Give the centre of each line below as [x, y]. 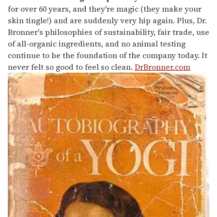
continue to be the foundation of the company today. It [108, 55]
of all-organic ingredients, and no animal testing [97, 43]
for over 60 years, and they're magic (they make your [105, 8]
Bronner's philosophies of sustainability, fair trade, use [108, 32]
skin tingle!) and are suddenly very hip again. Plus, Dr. [107, 20]
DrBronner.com [163, 67]
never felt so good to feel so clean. [71, 67]
